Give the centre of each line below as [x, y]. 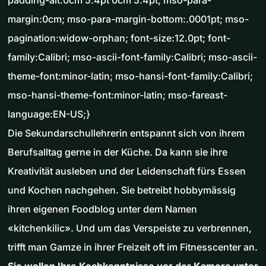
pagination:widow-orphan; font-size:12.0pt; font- [119, 38]
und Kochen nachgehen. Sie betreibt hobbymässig [122, 190]
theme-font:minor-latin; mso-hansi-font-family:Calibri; [130, 76]
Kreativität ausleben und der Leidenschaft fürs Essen [127, 171]
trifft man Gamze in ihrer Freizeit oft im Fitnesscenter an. [133, 247]
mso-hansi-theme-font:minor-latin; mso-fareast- [118, 95]
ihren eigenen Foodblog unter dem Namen [102, 209]
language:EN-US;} [49, 114]
